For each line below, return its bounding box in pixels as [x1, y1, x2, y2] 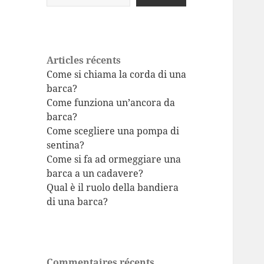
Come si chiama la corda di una [47, 68, 187, 81]
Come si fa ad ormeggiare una [47, 153, 181, 166]
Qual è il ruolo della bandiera [47, 181, 179, 194]
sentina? [47, 138, 85, 152]
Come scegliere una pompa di [47, 124, 180, 138]
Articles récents [47, 54, 121, 67]
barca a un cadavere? [47, 167, 144, 180]
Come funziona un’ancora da [47, 96, 176, 110]
